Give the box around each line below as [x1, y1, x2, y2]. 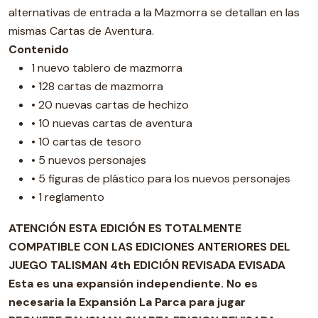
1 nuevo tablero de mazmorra [31, 60, 182, 75]
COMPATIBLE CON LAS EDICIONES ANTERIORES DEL [9, 239, 290, 254]
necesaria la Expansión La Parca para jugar [9, 295, 246, 309]
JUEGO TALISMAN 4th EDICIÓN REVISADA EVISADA [9, 258, 285, 273]
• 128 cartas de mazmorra [31, 79, 163, 94]
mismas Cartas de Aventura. [9, 23, 154, 38]
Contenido [9, 42, 69, 57]
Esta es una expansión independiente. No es [9, 276, 258, 291]
